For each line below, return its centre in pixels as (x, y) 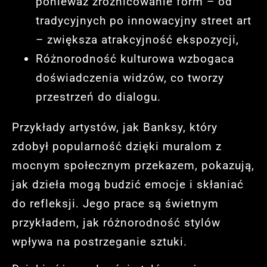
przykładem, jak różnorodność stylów (116, 222)
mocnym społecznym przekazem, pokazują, (133, 165)
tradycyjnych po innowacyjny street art (144, 20)
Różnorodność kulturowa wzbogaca (135, 58)
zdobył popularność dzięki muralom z (117, 146)
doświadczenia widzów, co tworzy (130, 77)
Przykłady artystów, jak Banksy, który (115, 127)
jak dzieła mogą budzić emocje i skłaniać (128, 184)
